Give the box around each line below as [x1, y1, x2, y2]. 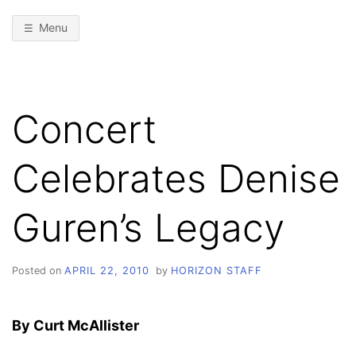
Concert [12, 105, 157, 153]
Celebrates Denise [12, 154, 340, 202]
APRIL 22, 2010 [64, 264, 149, 277]
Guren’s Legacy [12, 203, 284, 251]
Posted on [12, 264, 64, 277]
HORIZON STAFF [170, 264, 262, 277]
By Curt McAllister [12, 316, 139, 334]
